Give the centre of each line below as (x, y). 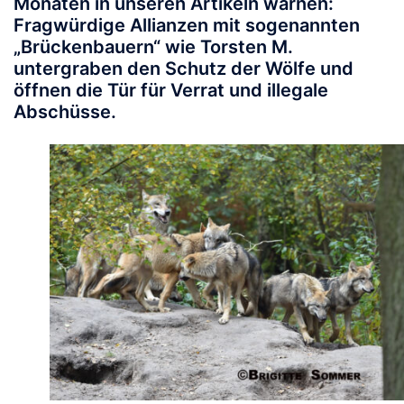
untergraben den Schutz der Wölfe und (184, 69)
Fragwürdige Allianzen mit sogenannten (187, 26)
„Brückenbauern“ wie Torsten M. (153, 47)
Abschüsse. (65, 112)
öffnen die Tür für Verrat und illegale (171, 91)
